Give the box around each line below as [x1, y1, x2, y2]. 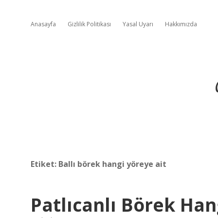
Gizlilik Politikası [68, 20, 111, 28]
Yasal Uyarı [123, 20, 153, 28]
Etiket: [31, 159, 58, 169]
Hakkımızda [165, 20, 197, 28]
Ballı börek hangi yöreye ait [58, 159, 166, 169]
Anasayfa [31, 20, 56, 28]
